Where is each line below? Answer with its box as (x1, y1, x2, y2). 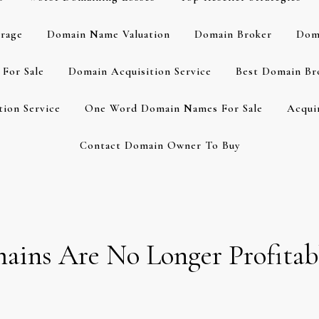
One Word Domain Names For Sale (84, 102, 263, 115)
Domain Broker (194, 28, 272, 41)
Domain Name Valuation (47, 28, 170, 41)
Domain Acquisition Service (68, 65, 211, 78)
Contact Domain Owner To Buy (79, 139, 240, 152)
